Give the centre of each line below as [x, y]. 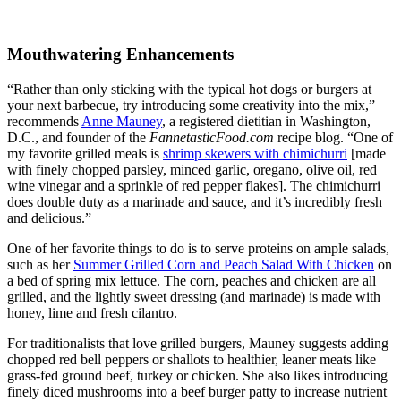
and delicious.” [49, 218]
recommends [44, 122]
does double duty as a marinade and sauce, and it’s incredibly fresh [195, 202]
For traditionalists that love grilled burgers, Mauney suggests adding [198, 344]
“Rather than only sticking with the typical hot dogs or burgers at [189, 90]
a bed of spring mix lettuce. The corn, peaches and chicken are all [192, 281]
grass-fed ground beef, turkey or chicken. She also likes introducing [197, 376]
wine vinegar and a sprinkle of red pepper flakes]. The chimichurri [194, 186]
